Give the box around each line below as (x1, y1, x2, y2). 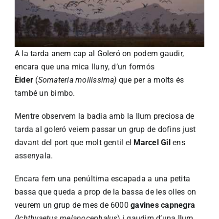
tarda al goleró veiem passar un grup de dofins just (15, 124, 196, 134)
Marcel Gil (133, 137, 171, 147)
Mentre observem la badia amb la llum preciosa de (15, 111, 195, 121)
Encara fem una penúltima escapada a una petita (15, 174, 191, 183)
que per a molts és (116, 75, 184, 85)
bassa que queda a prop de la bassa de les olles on (15, 187, 196, 197)
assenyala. (15, 151, 53, 160)
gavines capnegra (131, 200, 196, 210)
